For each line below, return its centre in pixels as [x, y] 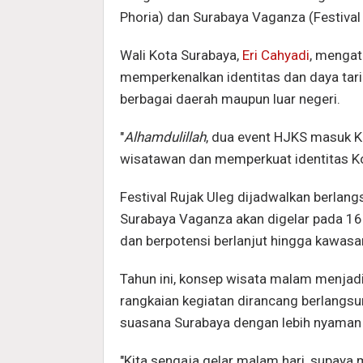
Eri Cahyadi [276, 55]
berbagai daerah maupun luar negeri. [230, 98]
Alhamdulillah [165, 137]
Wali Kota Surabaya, [181, 55]
